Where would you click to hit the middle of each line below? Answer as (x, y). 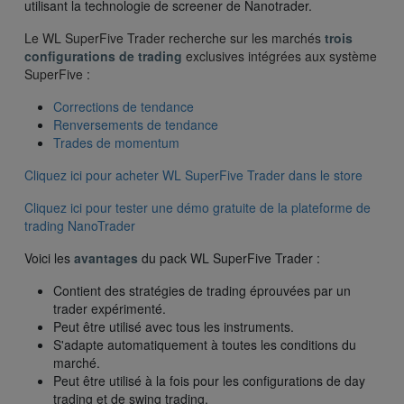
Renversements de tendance (136, 125)
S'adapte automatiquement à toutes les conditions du (205, 345)
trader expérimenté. (110, 309)
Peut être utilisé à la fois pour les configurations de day (209, 381)
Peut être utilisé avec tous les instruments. (174, 327)
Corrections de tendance (124, 107)
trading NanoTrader (80, 226)
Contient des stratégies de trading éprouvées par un (202, 291)
